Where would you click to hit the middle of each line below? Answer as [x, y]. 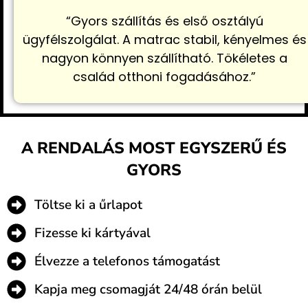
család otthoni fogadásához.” [164, 77]
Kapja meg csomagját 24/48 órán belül [148, 289]
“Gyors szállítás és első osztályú [164, 21]
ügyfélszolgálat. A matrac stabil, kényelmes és [164, 40]
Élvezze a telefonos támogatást [127, 261]
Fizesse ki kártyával [92, 233]
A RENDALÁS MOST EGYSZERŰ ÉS [154, 148]
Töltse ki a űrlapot [88, 205]
